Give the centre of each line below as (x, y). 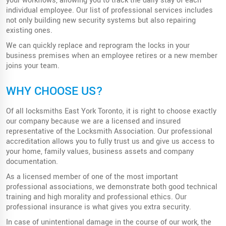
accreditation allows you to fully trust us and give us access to (110, 141)
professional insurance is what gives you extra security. (99, 207)
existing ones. (29, 30)
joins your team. (33, 66)
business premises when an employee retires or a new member (112, 55)
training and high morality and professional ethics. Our (96, 197)
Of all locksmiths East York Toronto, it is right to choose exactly (111, 111)
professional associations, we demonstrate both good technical (112, 187)
